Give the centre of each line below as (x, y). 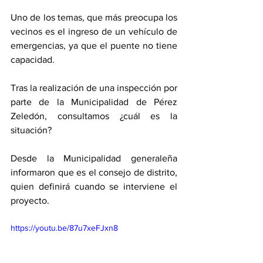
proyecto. (31, 200)
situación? (32, 130)
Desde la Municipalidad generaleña (94, 158)
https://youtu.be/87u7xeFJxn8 (64, 228)
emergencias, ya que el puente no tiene (94, 45)
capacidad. (34, 60)
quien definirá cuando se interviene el (94, 186)
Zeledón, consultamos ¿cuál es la (94, 116)
